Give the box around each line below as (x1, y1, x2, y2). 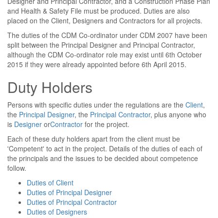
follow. (7, 163, 26, 173)
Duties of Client (27, 178, 73, 187)
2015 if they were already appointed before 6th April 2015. (7, 59, 186, 69)
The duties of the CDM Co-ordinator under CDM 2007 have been (7, 30, 207, 40)
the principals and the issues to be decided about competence (7, 153, 198, 163)
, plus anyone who (150, 109, 206, 119)
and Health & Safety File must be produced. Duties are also (7, 6, 190, 16)
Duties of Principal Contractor (27, 197, 117, 207)
